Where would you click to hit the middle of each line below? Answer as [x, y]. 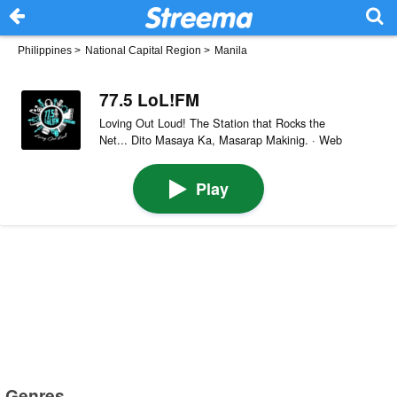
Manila [231, 51]
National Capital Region [143, 51]
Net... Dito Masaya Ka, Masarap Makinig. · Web [220, 139]
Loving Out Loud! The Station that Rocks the [212, 122]
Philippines [45, 51]
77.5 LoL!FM [149, 99]
